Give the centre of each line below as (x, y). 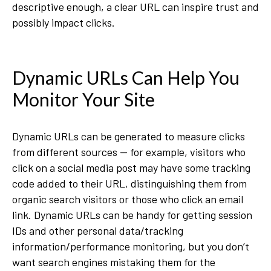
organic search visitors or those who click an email (128, 199)
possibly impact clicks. (65, 23)
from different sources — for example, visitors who (129, 152)
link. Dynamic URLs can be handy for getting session (132, 215)
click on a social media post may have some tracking (131, 168)
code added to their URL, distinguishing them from (129, 184)
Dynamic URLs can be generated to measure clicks (129, 136)
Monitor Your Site (83, 100)
